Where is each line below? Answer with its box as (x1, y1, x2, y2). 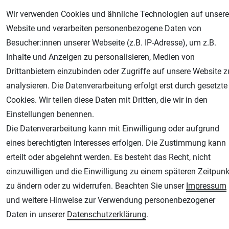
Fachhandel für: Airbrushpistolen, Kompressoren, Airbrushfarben (25, 151, 193, 161)
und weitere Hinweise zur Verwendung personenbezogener (6, 195, 215, 205)
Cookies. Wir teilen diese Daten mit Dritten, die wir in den (6, 95, 208, 105)
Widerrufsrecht (54, 90, 95, 98)
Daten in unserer (6, 210, 67, 219)
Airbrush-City (25, 137, 70, 149)
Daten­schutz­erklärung (67, 210, 146, 219)
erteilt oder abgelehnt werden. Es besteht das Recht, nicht (6, 152, 211, 162)
